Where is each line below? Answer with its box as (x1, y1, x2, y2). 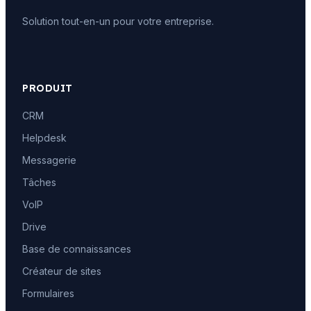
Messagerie (22, 153, 76, 166)
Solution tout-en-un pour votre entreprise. (22, 15, 214, 27)
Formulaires (22, 287, 74, 299)
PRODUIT (22, 81, 73, 94)
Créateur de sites (22, 264, 101, 277)
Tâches (22, 176, 56, 188)
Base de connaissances (22, 242, 131, 255)
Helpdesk (22, 131, 67, 144)
